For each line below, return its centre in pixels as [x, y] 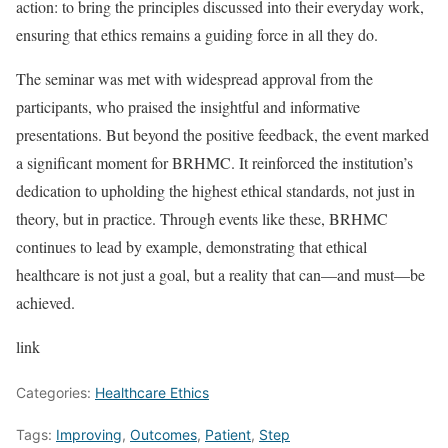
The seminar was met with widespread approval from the [194, 79]
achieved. [45, 303]
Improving [89, 435]
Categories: [55, 393]
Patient [228, 435]
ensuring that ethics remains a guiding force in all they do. [197, 35]
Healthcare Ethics [152, 393]
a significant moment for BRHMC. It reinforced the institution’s [214, 163]
